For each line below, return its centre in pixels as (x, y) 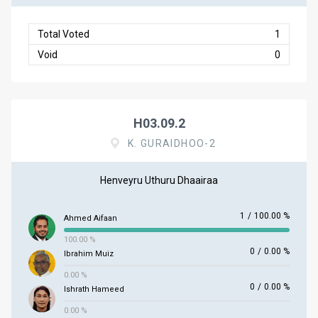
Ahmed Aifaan (91, 218)
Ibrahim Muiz (89, 254)
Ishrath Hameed (94, 289)
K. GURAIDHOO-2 (172, 143)
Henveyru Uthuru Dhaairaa (159, 180)
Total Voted (64, 34)
